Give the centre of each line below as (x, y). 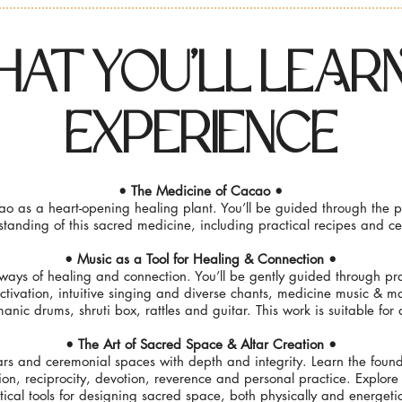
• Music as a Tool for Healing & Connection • (201, 258)
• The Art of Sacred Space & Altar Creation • (201, 344)
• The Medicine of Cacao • (201, 190)
